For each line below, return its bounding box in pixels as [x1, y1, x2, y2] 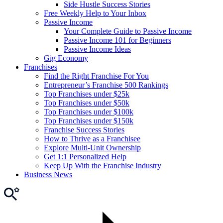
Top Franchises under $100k [44, 107, 133, 116]
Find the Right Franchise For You [44, 71, 149, 80]
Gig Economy [44, 53, 88, 62]
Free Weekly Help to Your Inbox [44, 8, 146, 17]
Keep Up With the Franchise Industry [44, 161, 161, 170]
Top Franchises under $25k [44, 89, 129, 98]
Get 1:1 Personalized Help [44, 152, 126, 161]
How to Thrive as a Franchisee [44, 134, 140, 143]
